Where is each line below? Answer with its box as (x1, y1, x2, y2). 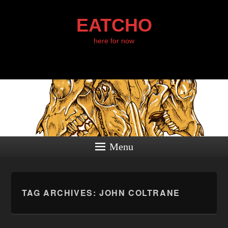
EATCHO (76, 15, 152, 36)
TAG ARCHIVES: (21, 187, 99, 198)
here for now (94, 37, 134, 45)
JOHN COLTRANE (99, 187, 180, 198)
